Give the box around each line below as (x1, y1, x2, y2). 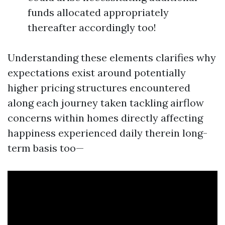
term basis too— (8, 142, 84, 154)
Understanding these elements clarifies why (8, 51, 216, 64)
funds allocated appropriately (28, 6, 169, 19)
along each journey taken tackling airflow (8, 96, 204, 109)
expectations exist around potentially (8, 66, 186, 79)
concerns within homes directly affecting (8, 111, 203, 124)
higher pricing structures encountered (8, 81, 190, 94)
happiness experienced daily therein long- (8, 127, 207, 139)
